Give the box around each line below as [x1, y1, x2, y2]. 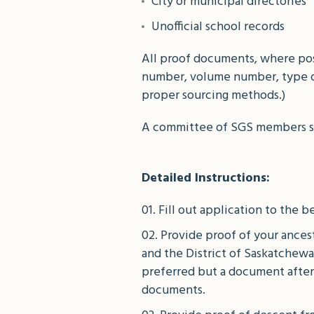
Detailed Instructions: [142, 168, 270, 189]
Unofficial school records [151, 17, 285, 37]
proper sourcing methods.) [142, 86, 285, 106]
